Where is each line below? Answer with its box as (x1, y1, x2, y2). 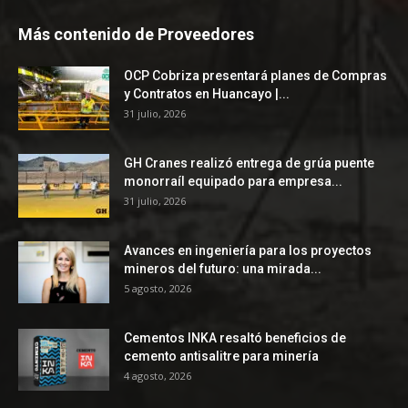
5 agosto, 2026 (124, 280, 191, 295)
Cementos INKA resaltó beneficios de (124, 330, 346, 345)
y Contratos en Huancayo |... (124, 86, 290, 101)
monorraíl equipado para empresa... (124, 173, 342, 189)
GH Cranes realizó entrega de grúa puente (124, 155, 374, 170)
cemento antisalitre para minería (124, 348, 319, 363)
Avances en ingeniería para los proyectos (124, 242, 372, 258)
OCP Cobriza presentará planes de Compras (124, 67, 387, 83)
